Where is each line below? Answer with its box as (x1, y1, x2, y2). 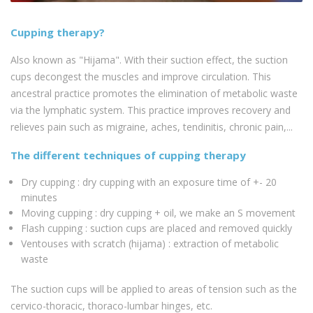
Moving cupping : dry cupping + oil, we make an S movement (21, 205, 296, 219)
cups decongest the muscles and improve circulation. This (10, 69, 271, 83)
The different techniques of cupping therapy (10, 147, 246, 162)
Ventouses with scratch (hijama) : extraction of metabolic (21, 236, 279, 250)
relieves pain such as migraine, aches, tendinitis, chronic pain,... (10, 119, 293, 133)
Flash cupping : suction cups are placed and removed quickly (21, 221, 292, 235)
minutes (21, 190, 57, 204)
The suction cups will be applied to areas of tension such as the (10, 282, 297, 296)
